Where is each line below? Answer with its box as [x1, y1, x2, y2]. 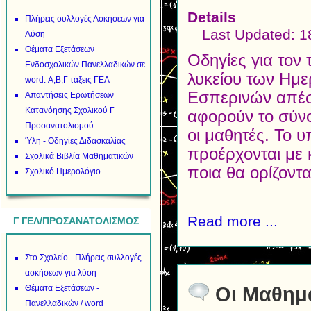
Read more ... [187, 212, 278, 229]
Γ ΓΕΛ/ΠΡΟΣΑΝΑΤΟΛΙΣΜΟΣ [13, 215, 139, 226]
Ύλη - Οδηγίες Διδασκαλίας [25, 136, 126, 146]
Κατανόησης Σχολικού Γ [25, 106, 115, 115]
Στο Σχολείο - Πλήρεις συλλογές [25, 253, 142, 262]
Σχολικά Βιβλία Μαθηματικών [25, 151, 134, 161]
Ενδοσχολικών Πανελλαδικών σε [25, 60, 146, 69]
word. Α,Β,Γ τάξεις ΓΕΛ [25, 75, 110, 85]
